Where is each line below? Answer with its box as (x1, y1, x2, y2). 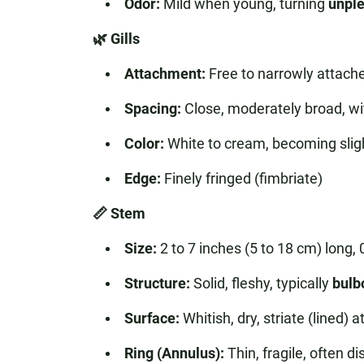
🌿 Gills (92, 30, 140, 47)
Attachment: (123, 65, 206, 82)
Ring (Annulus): (123, 344, 224, 362)
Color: (123, 135, 164, 152)
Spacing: (123, 100, 181, 117)
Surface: (123, 310, 180, 327)
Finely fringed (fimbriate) (160, 170, 323, 187)
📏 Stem (92, 205, 145, 222)
